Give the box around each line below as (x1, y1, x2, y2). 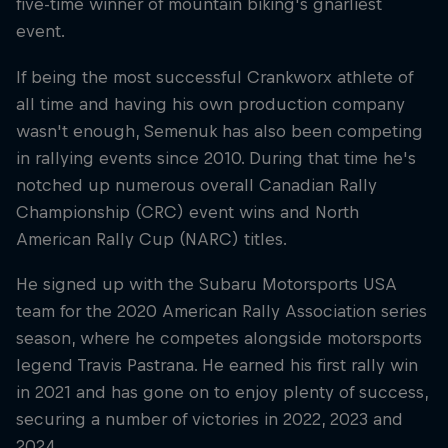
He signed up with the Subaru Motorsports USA (16, 273, 397, 294)
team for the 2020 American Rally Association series (16, 300, 427, 321)
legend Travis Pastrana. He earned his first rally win (16, 354, 418, 375)
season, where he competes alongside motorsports (16, 327, 422, 348)
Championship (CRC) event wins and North (16, 201, 359, 222)
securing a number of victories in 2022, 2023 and (16, 408, 403, 429)
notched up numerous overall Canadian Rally (16, 174, 377, 195)
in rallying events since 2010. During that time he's (16, 147, 416, 168)
